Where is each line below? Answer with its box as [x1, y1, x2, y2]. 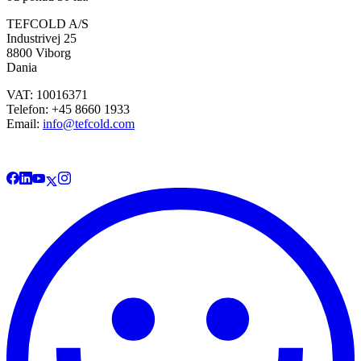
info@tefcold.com [43, 117, 135, 131]
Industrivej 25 [6, 31, 80, 46]
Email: [6, 117, 43, 131]
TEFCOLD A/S [6, 17, 92, 31]
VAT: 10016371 [6, 88, 91, 102]
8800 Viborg [6, 46, 74, 60]
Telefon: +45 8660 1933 [6, 102, 133, 117]
